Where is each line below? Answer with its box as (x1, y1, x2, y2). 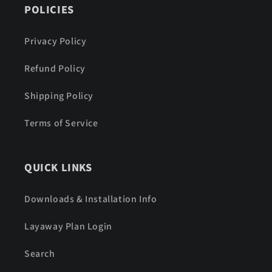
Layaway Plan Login (24, 220, 112, 232)
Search (24, 247, 55, 259)
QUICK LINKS (24, 160, 92, 174)
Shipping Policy (24, 89, 93, 101)
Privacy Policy (24, 35, 87, 47)
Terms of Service (24, 117, 98, 129)
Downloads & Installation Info (24, 192, 157, 205)
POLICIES (24, 2, 74, 16)
